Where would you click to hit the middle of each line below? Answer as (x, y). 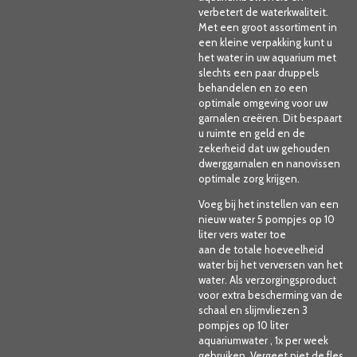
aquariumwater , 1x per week (263, 340)
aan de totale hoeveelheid (261, 249)
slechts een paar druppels (259, 72)
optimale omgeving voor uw (263, 102)
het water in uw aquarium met (267, 57)
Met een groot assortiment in (268, 27)
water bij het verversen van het (271, 264)
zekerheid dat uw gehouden (264, 148)
